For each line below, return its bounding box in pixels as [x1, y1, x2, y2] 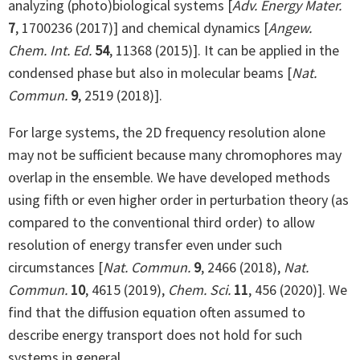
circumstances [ [8, 257, 103, 276]
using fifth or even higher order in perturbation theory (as [8, 190, 349, 209]
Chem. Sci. [168, 280, 234, 299]
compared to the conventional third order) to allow [8, 212, 315, 231]
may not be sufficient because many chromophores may [8, 145, 342, 164]
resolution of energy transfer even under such [8, 235, 282, 254]
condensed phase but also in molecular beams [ [8, 63, 292, 82]
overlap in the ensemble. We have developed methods [8, 167, 330, 186]
